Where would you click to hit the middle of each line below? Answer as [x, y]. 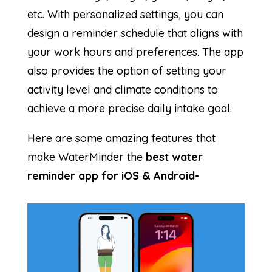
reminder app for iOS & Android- [113, 175]
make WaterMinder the [85, 157]
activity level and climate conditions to [122, 89]
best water [172, 157]
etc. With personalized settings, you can [125, 14]
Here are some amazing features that [121, 138]
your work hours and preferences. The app [135, 52]
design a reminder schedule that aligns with [135, 33]
